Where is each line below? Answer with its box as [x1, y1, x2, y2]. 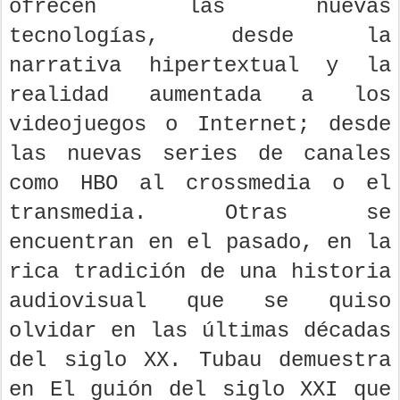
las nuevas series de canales [9, 142, 391, 167]
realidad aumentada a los [9, 83, 391, 108]
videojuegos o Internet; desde [9, 112, 391, 137]
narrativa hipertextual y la [9, 54, 391, 79]
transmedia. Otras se [9, 201, 391, 226]
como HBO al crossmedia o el [9, 171, 391, 196]
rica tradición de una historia [9, 260, 391, 285]
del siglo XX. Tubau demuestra [9, 348, 391, 373]
